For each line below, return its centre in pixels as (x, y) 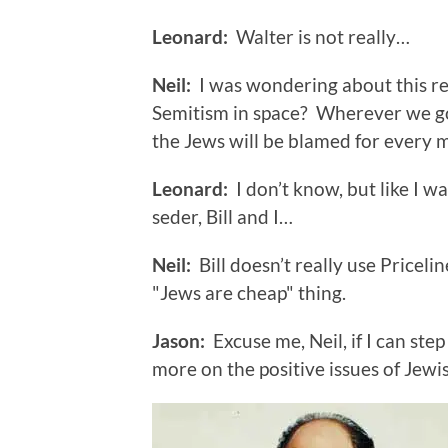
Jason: (178, 341)
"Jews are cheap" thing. (249, 293)
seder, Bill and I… (222, 217)
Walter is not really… (319, 37)
